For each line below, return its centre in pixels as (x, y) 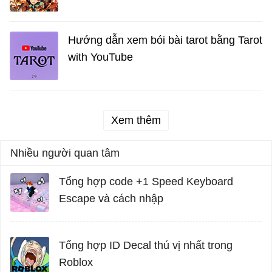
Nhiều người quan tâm (65, 153)
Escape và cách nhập (111, 199)
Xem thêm (136, 121)
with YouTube (100, 57)
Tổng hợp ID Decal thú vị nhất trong (146, 246)
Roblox (76, 263)
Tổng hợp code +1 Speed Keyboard (146, 182)
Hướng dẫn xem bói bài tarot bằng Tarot (165, 40)
